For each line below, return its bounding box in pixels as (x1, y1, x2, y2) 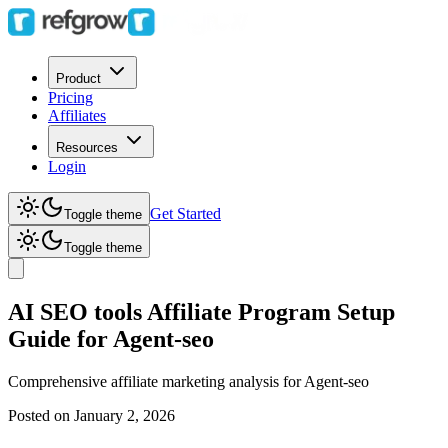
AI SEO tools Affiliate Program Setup (8, 298, 395, 325)
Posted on (8, 406, 70, 424)
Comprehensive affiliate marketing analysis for (8, 372, 304, 390)
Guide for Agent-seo (8, 325, 214, 352)
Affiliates (48, 107, 106, 124)
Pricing (48, 89, 93, 106)
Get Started (150, 205, 221, 222)
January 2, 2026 (74, 406, 175, 424)
